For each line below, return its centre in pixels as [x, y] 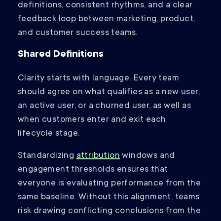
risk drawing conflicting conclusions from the [109, 211]
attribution [98, 156]
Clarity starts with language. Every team [98, 79]
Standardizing [47, 156]
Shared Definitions [61, 55]
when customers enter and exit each [92, 120]
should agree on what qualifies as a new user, [109, 92]
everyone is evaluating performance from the [110, 184]
